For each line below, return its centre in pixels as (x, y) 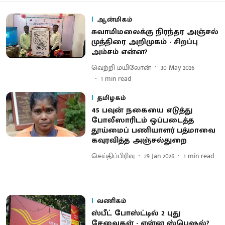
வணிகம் (111, 201)
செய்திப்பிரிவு (113, 156)
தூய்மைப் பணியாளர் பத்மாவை (153, 130)
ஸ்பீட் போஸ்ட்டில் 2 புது (136, 213)
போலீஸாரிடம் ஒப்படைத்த (143, 120)
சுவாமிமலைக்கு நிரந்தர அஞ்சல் (155, 32)
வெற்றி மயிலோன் (121, 67)
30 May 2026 (177, 67)
